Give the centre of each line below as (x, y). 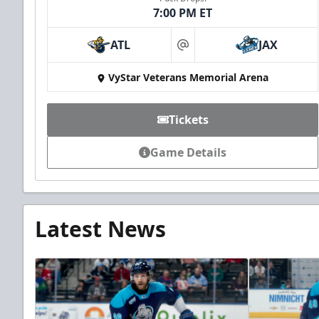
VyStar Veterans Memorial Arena (189, 78)
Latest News (100, 229)
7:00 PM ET (183, 13)
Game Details (189, 153)
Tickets (188, 120)
